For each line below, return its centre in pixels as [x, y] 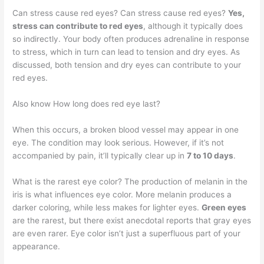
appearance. [37, 247]
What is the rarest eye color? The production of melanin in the [130, 182]
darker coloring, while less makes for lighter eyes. [107, 208]
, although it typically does [193, 26]
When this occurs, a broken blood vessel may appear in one [126, 130]
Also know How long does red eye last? [87, 104]
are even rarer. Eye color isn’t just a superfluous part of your [127, 234]
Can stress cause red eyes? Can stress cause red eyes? [121, 13]
